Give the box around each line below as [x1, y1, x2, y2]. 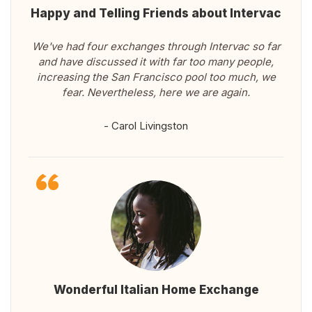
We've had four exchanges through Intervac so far [31, 40, 281, 54]
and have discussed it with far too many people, [38, 55, 274, 69]
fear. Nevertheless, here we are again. [62, 86, 250, 100]
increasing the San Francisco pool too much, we [36, 70, 276, 84]
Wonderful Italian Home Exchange [53, 283, 259, 297]
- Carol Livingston [103, 119, 188, 133]
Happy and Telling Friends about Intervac [31, 6, 281, 21]
